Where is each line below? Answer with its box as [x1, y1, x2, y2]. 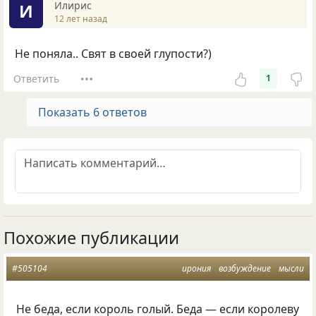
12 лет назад [54, 12, 107, 25]
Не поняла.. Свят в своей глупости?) [15, 46, 212, 62]
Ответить [13, 71, 59, 85]
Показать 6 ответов [38, 104, 147, 121]
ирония [182, 262, 211, 275]
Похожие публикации [4, 226, 179, 250]
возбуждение [219, 262, 271, 275]
